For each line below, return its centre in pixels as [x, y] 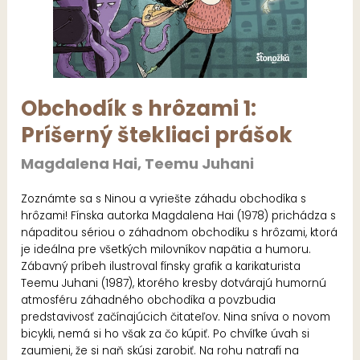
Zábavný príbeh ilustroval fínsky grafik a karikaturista [161, 266]
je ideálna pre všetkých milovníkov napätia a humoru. [166, 249]
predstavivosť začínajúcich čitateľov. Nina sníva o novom [176, 317]
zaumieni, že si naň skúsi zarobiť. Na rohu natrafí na [160, 350]
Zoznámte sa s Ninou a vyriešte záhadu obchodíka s [164, 198]
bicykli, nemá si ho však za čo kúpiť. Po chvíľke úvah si [166, 333]
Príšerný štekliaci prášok [157, 135]
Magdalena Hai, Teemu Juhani [138, 163]
